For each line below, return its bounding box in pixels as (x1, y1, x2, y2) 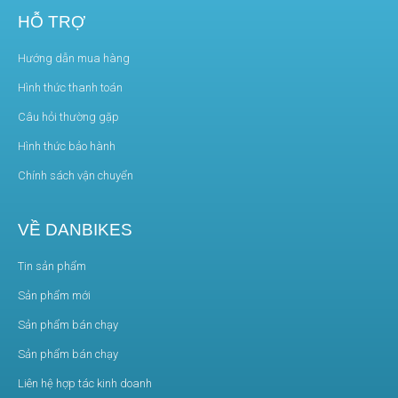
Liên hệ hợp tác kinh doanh (18, 377, 152, 391)
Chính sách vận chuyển (18, 169, 133, 183)
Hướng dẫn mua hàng (18, 52, 130, 66)
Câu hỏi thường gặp (18, 110, 119, 124)
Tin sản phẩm (18, 259, 86, 274)
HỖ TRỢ (18, 12, 85, 32)
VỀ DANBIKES (18, 220, 132, 240)
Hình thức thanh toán (18, 81, 123, 95)
